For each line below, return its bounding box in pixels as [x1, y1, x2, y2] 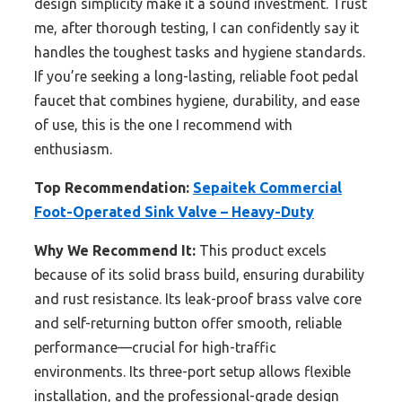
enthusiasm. [34, 141, 112, 158]
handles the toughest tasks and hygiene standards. [34, 44, 365, 61]
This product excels [196, 242, 327, 259]
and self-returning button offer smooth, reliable [34, 315, 342, 332]
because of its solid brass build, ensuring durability [34, 267, 364, 284]
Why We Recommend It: [34, 242, 196, 259]
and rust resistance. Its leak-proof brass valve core [34, 291, 362, 308]
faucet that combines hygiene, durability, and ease [34, 92, 360, 109]
